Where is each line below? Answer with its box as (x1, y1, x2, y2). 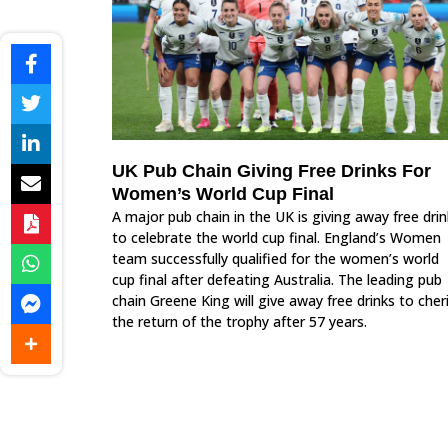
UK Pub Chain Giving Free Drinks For (112, 160, 431, 181)
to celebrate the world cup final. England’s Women (112, 227, 441, 247)
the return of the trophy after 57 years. (112, 311, 367, 331)
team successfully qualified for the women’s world (112, 248, 439, 268)
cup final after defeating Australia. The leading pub (112, 269, 442, 289)
